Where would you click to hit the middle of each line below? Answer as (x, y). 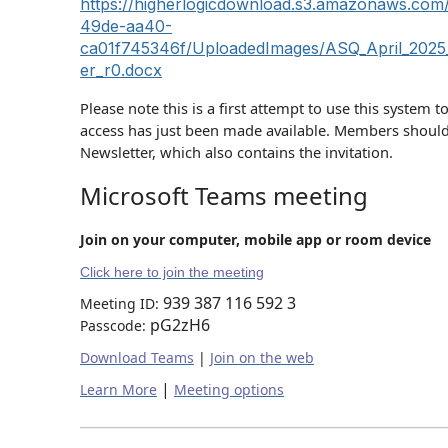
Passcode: (115, 325)
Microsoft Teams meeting (224, 195)
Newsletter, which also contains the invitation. (238, 152)
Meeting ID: (121, 303)
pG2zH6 (180, 325)
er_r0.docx (121, 70)
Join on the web (262, 357)
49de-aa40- (126, 26)
